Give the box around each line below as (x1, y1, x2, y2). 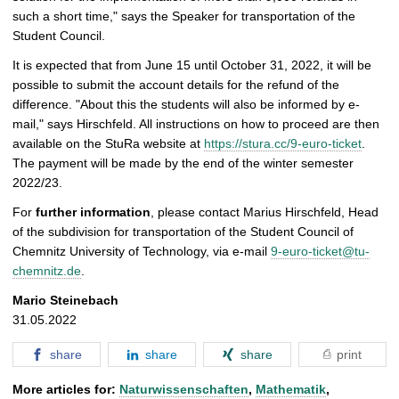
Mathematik (256, 381, 326, 396)
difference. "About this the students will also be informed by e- (12, 97, 360, 112)
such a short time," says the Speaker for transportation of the (12, 9, 355, 24)
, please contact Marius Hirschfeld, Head (151, 205, 379, 220)
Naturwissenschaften (119, 381, 248, 396)
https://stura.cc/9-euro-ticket (204, 136, 362, 151)
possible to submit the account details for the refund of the (12, 77, 339, 93)
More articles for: (12, 381, 119, 396)
